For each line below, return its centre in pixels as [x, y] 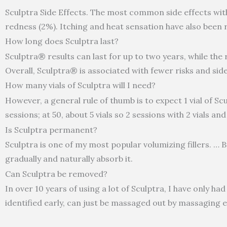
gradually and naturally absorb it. [69, 159]
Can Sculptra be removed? [56, 174]
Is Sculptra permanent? [51, 129]
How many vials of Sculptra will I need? [80, 85]
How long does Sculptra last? [62, 41]
